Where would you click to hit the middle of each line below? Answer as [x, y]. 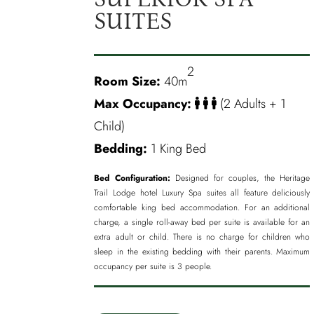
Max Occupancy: [145, 104]
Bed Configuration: [132, 178]
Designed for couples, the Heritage [240, 178]
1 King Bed [177, 149]
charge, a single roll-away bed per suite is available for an [202, 223]
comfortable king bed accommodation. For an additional [202, 208]
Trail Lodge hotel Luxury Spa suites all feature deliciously [202, 193]
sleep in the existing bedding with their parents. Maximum [202, 252]
